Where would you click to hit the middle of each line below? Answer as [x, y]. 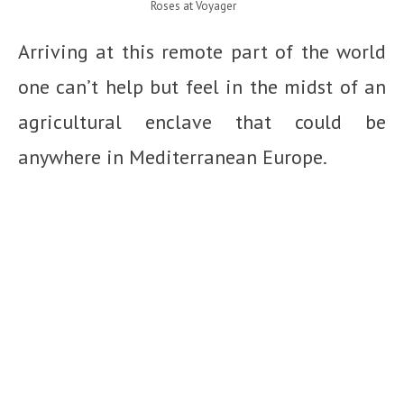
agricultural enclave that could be [202, 122]
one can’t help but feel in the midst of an [202, 87]
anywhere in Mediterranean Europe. [173, 157]
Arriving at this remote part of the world [202, 52]
